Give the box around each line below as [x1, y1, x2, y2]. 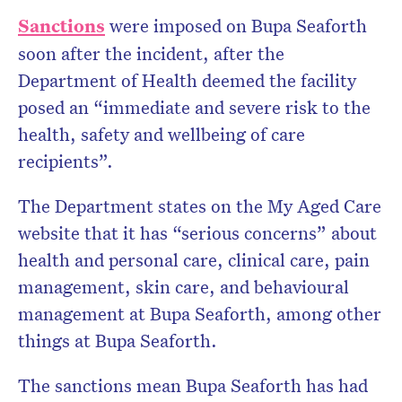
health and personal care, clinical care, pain [18, 247, 370, 271]
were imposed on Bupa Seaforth [105, 13, 367, 37]
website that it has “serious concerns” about [18, 220, 377, 244]
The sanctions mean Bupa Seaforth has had [18, 372, 368, 397]
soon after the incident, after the [18, 40, 284, 65]
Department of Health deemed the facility [18, 67, 356, 92]
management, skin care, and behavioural [18, 274, 349, 298]
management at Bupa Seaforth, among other [18, 301, 381, 325]
